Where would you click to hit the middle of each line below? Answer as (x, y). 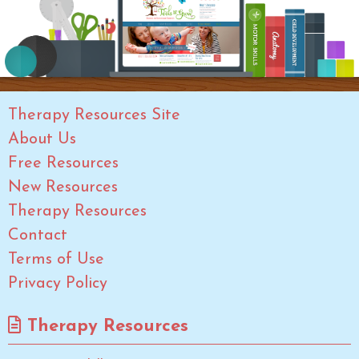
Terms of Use (56, 259)
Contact (38, 235)
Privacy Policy (58, 283)
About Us (42, 139)
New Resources (63, 187)
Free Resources (63, 163)
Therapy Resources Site (94, 115)
